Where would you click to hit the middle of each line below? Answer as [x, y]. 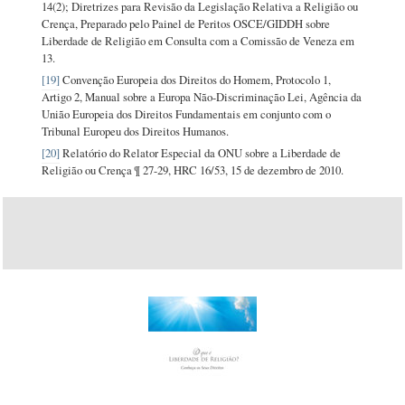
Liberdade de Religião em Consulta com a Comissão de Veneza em [198, 40]
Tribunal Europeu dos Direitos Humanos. [136, 131]
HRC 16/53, [201, 170]
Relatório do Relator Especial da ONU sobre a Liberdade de [201, 152]
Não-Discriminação [240, 96]
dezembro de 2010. [300, 170]
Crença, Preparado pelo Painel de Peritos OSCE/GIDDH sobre [186, 23]
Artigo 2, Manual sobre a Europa [118, 96]
